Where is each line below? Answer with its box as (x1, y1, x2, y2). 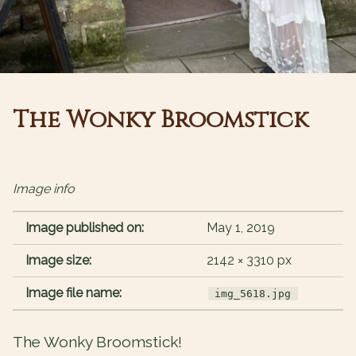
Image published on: (25, 220, 144, 236)
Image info (13, 181, 75, 197)
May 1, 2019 (207, 220, 275, 236)
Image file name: (25, 285, 122, 301)
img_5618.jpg (215, 288, 292, 300)
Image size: (25, 253, 91, 269)
